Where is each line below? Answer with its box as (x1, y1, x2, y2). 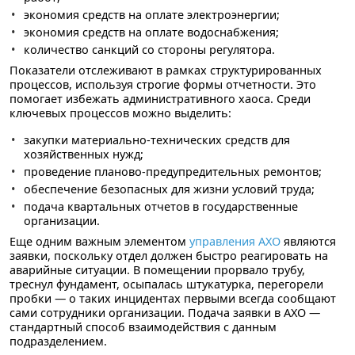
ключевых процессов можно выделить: (10, 105, 231, 121)
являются (281, 234, 336, 250)
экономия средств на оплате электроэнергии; (23, 7, 280, 23)
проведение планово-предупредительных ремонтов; (23, 164, 322, 180)
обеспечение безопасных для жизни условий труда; (23, 181, 315, 197)
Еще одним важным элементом (10, 234, 189, 250)
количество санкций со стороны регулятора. (23, 42, 275, 58)
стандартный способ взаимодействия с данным (10, 319, 277, 335)
